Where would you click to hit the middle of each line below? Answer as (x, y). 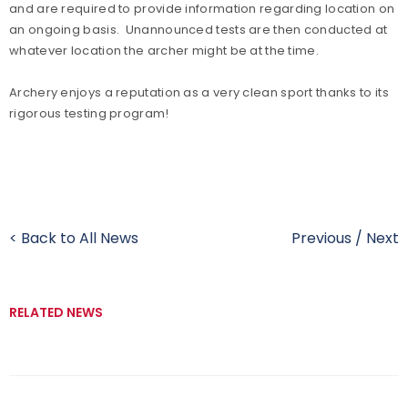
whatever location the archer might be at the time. (164, 51)
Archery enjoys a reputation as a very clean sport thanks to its (199, 92)
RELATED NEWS (56, 312)
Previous (321, 238)
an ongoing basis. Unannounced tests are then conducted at (199, 30)
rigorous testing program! (89, 113)
